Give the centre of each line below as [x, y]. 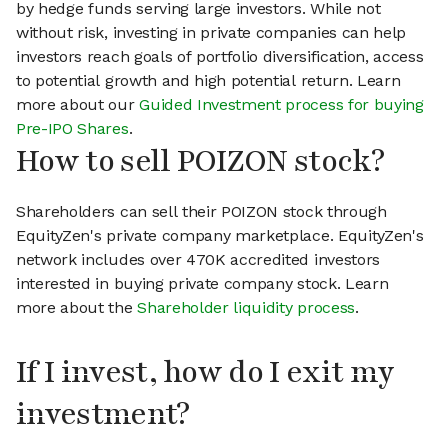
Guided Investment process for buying [281, 105]
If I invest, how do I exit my [205, 373]
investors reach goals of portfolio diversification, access [220, 57]
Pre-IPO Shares [72, 129]
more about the [77, 308]
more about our [78, 105]
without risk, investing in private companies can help [211, 33]
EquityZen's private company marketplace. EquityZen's [220, 236]
